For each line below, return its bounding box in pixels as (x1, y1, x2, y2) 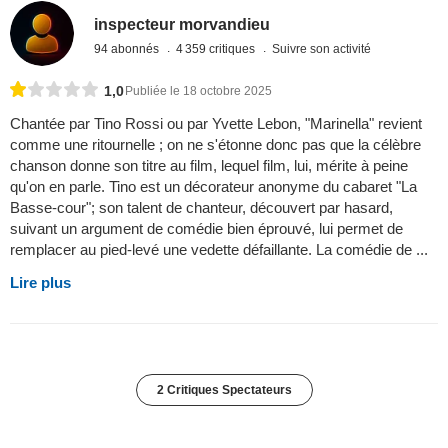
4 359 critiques (176, 41, 259, 56)
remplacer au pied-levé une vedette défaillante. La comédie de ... (10, 240, 428, 258)
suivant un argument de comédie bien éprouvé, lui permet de (10, 219, 403, 237)
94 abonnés (94, 41, 163, 56)
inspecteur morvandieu (94, 15, 271, 33)
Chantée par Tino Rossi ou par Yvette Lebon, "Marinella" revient (10, 114, 422, 132)
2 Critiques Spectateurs (156, 382, 292, 397)
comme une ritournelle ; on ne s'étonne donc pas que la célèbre (10, 135, 421, 153)
